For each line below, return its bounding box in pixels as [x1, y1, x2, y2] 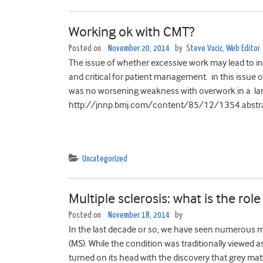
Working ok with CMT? [69, 23, 194, 40]
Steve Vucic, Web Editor [186, 44, 260, 53]
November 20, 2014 [108, 44, 170, 53]
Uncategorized [82, 154, 127, 163]
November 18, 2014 [108, 211, 170, 220]
